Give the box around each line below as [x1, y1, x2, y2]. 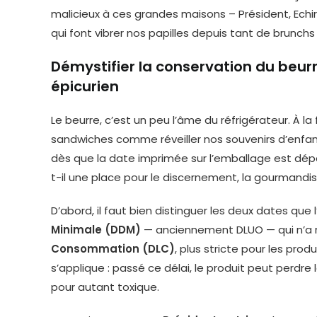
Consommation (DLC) [51, 241, 175, 256]
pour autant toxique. [51, 279, 159, 294]
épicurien [51, 76, 119, 96]
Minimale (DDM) [51, 222, 141, 237]
